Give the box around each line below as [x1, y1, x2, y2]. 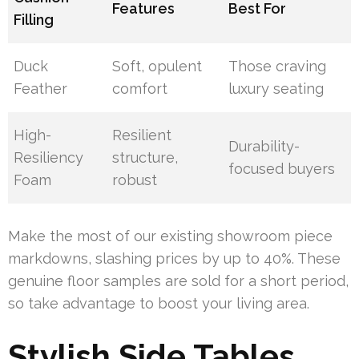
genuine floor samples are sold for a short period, [8, 272, 349, 290]
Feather [14, 80, 68, 98]
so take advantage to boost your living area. [8, 295, 309, 313]
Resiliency [14, 149, 84, 167]
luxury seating [228, 80, 325, 98]
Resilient [112, 127, 172, 144]
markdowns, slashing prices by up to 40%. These [8, 250, 341, 268]
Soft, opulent [112, 58, 203, 75]
